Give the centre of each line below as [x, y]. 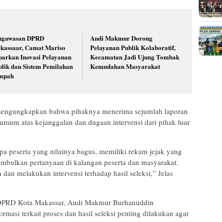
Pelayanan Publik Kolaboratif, [133, 48]
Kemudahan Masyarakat [125, 66]
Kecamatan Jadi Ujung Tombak [135, 57]
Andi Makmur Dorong [122, 38]
